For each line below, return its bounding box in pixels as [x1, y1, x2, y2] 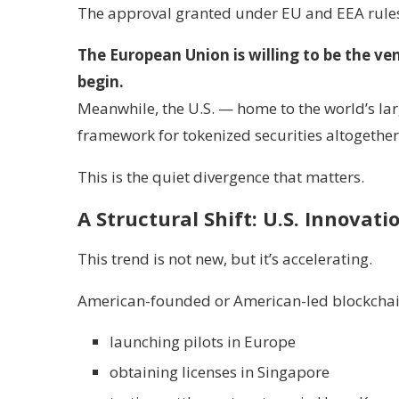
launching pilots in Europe [110, 331, 296, 352]
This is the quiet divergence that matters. [77, 167, 364, 187]
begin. [77, 71, 124, 92]
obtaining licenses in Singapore [110, 362, 330, 382]
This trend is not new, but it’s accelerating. [77, 248, 372, 269]
